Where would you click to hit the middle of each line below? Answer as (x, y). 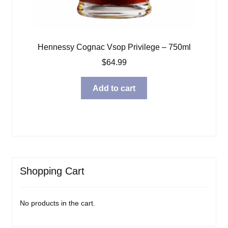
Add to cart (114, 88)
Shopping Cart (52, 171)
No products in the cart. (57, 203)
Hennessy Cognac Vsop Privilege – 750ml (114, 47)
